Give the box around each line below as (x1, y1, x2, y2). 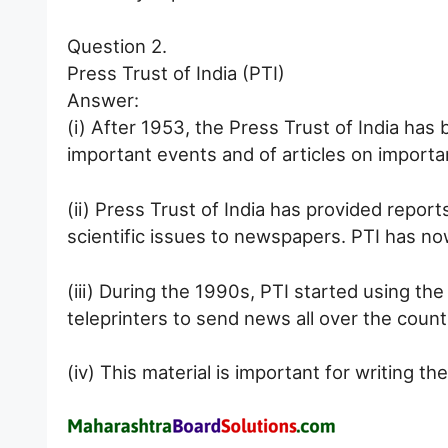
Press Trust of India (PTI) (67, 62, 285, 85)
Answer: (67, 89, 139, 112)
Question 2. (67, 35, 167, 58)
